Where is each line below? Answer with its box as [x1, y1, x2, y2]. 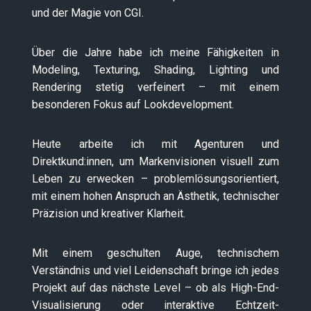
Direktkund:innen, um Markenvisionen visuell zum [32, 154, 279, 168]
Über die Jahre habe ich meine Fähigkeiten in [32, 45, 279, 59]
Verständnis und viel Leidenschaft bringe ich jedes [32, 263, 279, 277]
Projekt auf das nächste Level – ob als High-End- [32, 280, 279, 294]
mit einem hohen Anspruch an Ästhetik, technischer [32, 189, 279, 203]
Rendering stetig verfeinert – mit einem [32, 80, 279, 94]
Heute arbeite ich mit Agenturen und [32, 137, 279, 151]
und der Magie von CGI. [32, 6, 144, 19]
